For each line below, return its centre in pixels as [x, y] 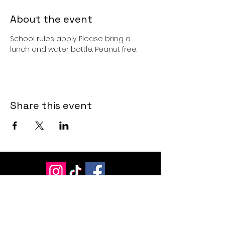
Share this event [51, 105]
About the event [51, 19]
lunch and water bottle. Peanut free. [75, 49]
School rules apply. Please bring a [71, 39]
